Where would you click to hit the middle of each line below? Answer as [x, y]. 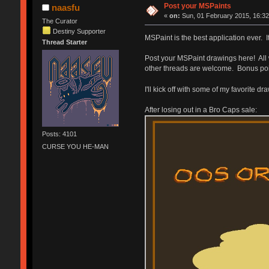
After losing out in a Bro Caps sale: [201, 110]
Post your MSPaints [198, 6]
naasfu [66, 7]
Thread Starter [64, 42]
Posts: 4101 [59, 134]
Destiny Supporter [79, 31]
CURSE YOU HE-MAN [75, 147]
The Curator [59, 21]
